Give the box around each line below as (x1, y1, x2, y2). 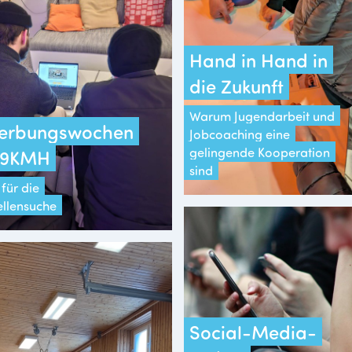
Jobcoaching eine (189, 125, 290, 142)
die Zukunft (189, 73, 284, 98)
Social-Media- (189, 319, 317, 344)
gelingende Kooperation (189, 143, 330, 160)
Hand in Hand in (189, 47, 328, 72)
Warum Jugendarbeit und (189, 107, 335, 124)
